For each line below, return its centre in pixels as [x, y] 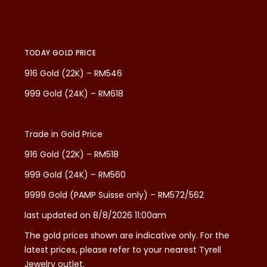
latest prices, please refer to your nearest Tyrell [122, 249]
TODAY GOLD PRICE [60, 52]
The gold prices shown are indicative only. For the [127, 235]
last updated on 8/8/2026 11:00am [95, 215]
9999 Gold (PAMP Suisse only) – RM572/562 [114, 195]
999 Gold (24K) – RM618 [74, 93]
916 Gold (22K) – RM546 [73, 73]
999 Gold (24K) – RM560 [75, 174]
